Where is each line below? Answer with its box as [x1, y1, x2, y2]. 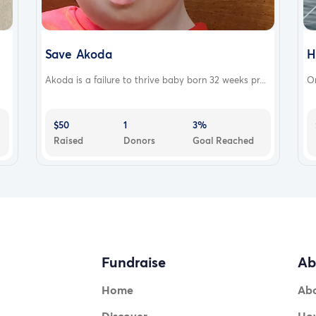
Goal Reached [193, 133, 255, 147]
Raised [53, 133, 83, 147]
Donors [123, 133, 155, 147]
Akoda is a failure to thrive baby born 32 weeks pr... [44, 73, 266, 86]
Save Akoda [44, 45, 112, 62]
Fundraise [101, 253, 166, 272]
